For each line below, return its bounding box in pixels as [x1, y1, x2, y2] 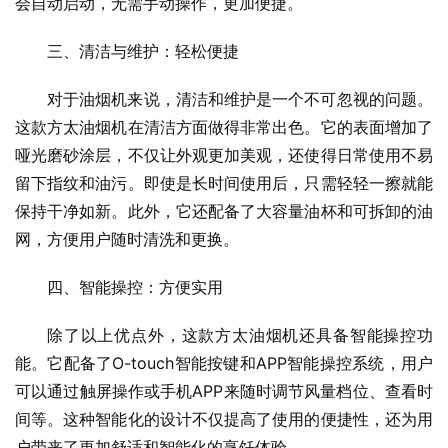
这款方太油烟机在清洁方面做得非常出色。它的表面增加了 [15, 117, 433, 138]
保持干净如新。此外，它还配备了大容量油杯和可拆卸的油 [15, 201, 433, 222]
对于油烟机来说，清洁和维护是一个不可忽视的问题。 [47, 89, 433, 110]
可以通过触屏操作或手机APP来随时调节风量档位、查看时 [15, 381, 433, 402]
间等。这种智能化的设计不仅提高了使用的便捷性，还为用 [15, 409, 433, 430]
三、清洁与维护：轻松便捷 [47, 41, 239, 62]
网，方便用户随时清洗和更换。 [15, 229, 239, 250]
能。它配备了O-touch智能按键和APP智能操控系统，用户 [15, 353, 433, 374]
